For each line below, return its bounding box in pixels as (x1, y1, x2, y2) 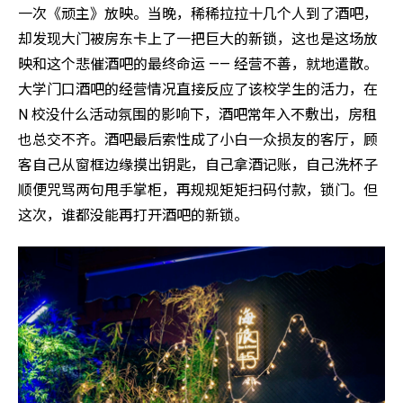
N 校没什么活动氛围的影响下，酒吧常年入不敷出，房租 (18, 106, 377, 124)
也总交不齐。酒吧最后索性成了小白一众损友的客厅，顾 (18, 131, 378, 149)
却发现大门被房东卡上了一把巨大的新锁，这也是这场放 (18, 31, 378, 49)
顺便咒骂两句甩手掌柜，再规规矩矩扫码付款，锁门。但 (18, 182, 378, 200)
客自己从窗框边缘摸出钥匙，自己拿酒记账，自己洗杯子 (18, 157, 378, 175)
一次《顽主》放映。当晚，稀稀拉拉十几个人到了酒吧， (18, 5, 378, 23)
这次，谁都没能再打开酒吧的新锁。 (18, 207, 248, 225)
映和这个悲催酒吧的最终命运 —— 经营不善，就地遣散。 (18, 56, 378, 74)
